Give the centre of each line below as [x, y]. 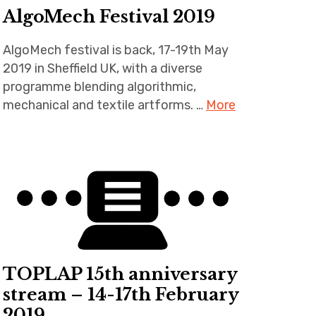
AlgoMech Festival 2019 [109, 16]
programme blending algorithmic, [99, 86]
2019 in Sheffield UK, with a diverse [102, 68]
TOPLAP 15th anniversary [120, 274]
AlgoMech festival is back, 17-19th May [115, 50]
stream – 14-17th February [121, 294]
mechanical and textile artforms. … [104, 105]
